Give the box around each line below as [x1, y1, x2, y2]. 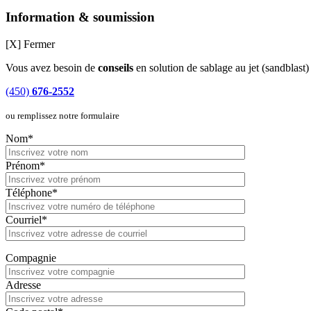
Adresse [6, 278, 41, 291]
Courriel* [6, 213, 47, 226]
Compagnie [6, 251, 56, 264]
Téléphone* [6, 186, 58, 199]
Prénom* [6, 159, 45, 171]
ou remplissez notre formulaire [6, 110, 119, 121]
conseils [98, 61, 133, 74]
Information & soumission [6, 10, 155, 25]
